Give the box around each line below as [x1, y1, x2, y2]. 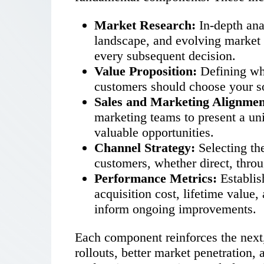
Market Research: [94, 18, 196, 33]
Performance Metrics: [94, 171, 217, 186]
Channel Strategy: [94, 140, 195, 156]
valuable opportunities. [94, 125, 214, 140]
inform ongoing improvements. [94, 202, 256, 217]
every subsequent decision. [94, 48, 236, 64]
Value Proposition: [94, 64, 197, 79]
